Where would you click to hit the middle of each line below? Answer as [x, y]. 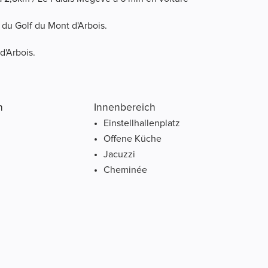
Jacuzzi [119, 155]
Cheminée [125, 170]
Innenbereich [124, 108]
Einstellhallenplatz [141, 124]
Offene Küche [132, 139]
